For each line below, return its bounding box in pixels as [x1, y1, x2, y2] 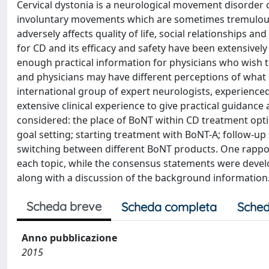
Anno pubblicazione [22, 231, 117, 244]
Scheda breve [26, 199, 101, 214]
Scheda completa [121, 199, 217, 214]
